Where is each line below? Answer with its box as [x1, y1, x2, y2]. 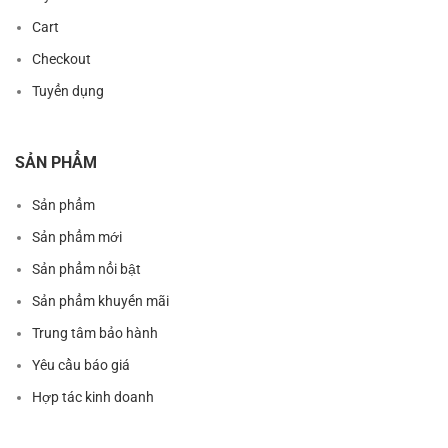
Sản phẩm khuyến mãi [32, 293, 169, 310]
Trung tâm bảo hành [32, 325, 158, 342]
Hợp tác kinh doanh [32, 389, 154, 406]
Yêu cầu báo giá [32, 357, 130, 374]
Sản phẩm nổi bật [32, 261, 141, 278]
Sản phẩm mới [32, 229, 122, 246]
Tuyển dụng [32, 83, 104, 100]
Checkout [32, 51, 91, 68]
